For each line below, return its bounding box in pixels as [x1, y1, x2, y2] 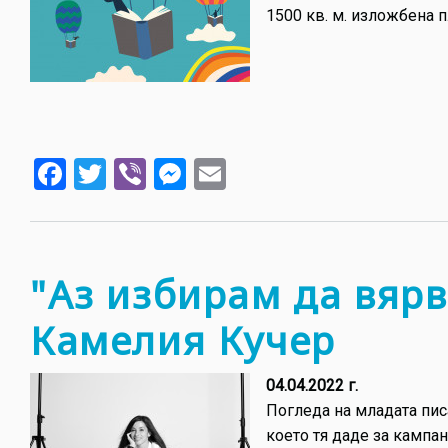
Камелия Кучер [30, 313, 336, 366]
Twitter [106, 152, 204, 191]
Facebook [66, 152, 199, 191]
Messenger [186, 152, 341, 191]
